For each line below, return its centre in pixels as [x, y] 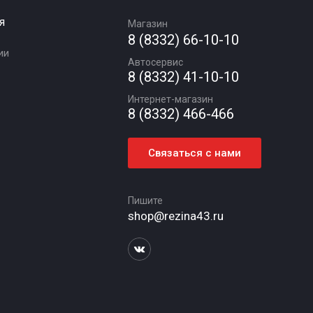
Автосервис [155, 62]
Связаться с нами [194, 153]
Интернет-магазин [170, 99]
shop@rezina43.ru [175, 216]
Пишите [145, 201]
